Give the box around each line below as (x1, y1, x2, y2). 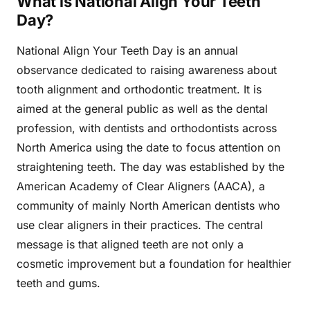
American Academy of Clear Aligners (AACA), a (17, 179, 265, 193)
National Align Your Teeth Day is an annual (17, 44, 238, 57)
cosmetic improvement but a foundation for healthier (17, 257, 291, 271)
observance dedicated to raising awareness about (17, 63, 277, 77)
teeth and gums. (17, 276, 100, 290)
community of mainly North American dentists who (17, 199, 280, 212)
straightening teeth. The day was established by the (17, 160, 284, 174)
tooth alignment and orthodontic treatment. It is (17, 82, 262, 96)
